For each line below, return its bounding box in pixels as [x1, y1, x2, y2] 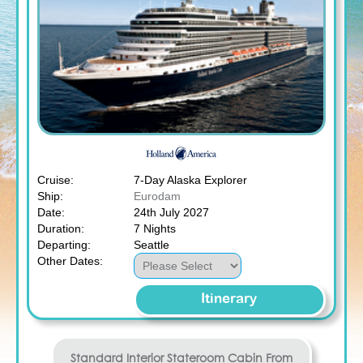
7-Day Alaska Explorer [133, 173, 247, 186]
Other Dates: [37, 254, 103, 267]
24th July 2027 [133, 205, 209, 219]
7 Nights [133, 221, 176, 235]
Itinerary [200, 292, 257, 306]
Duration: [37, 221, 84, 235]
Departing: [37, 237, 91, 251]
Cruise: [37, 173, 74, 186]
